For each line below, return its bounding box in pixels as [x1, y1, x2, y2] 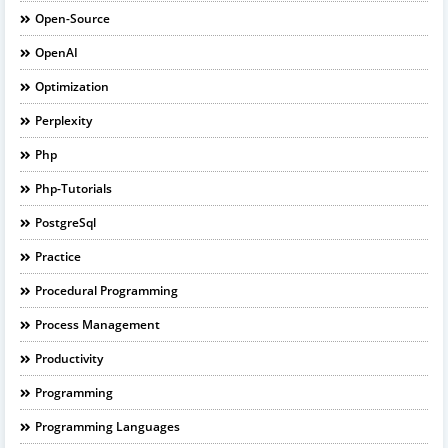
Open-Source [35, 10, 110, 27]
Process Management [35, 316, 160, 333]
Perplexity [35, 112, 92, 129]
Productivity [35, 350, 103, 367]
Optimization [35, 78, 109, 95]
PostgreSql [35, 214, 96, 231]
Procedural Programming [35, 282, 178, 299]
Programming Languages [35, 418, 180, 435]
